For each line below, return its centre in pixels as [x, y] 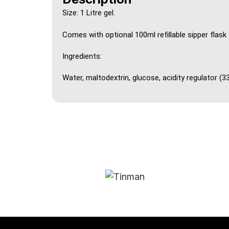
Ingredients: [82, 56]
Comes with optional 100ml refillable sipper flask [144, 35]
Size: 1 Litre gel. [89, 13]
